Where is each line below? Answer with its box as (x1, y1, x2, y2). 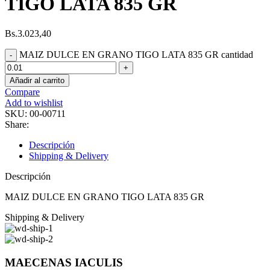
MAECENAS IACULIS (5, 256, 123, 269)
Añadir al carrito (10, 75, 64, 85)
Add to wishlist (5, 97, 63, 108)
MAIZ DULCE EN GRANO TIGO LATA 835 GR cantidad (19, 49, 253, 60)
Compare (5, 86, 40, 97)
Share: (5, 119, 29, 130)
